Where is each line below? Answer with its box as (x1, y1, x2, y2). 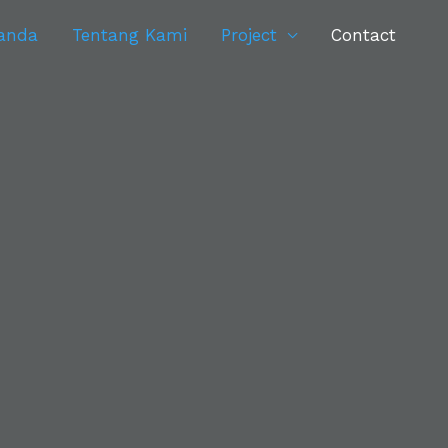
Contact (331, 25, 396, 45)
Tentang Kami (72, 25, 187, 45)
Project (221, 25, 277, 45)
